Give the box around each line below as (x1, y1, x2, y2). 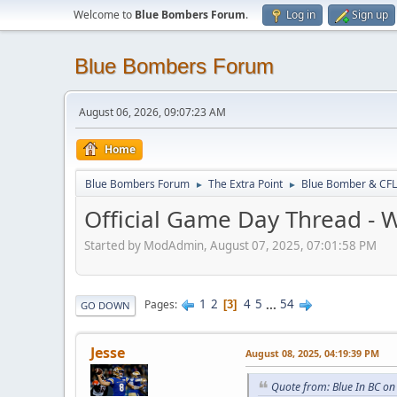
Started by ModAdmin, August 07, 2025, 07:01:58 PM (84, 237, 377, 253)
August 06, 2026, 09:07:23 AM (79, 105, 226, 120)
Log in (286, 7, 315, 22)
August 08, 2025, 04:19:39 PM (245, 346, 379, 360)
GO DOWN (81, 298, 130, 312)
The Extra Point (208, 176, 283, 191)
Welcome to (74, 7, 135, 22)
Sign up (352, 7, 388, 22)
